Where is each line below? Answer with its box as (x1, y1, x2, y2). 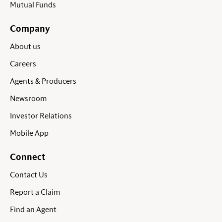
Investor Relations (10, 112, 72, 120)
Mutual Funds (10, 1, 56, 9)
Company (10, 25, 50, 34)
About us (10, 43, 41, 51)
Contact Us (10, 171, 48, 179)
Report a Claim (10, 188, 60, 197)
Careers (10, 60, 36, 68)
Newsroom (10, 95, 47, 103)
